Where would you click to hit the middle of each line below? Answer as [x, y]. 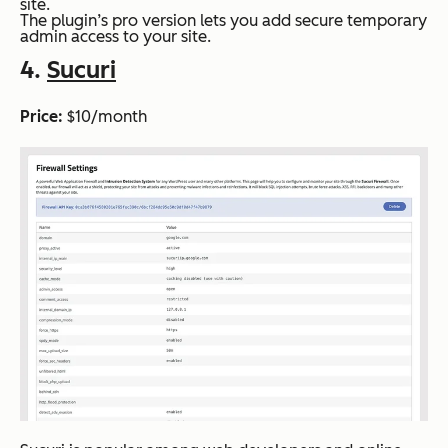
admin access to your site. [115, 37]
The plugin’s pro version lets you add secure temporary [223, 21]
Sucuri [81, 70]
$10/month [105, 117]
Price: [41, 117]
